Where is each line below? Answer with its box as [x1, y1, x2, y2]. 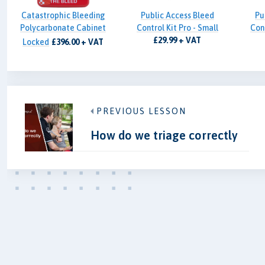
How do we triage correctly [90, 128, 238, 143]
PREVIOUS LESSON [96, 106, 186, 117]
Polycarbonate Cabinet [20, 22, 106, 33]
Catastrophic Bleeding [21, 10, 105, 20]
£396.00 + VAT [51, 37, 104, 47]
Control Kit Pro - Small [136, 22, 218, 33]
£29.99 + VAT [153, 35, 202, 45]
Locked [22, 37, 50, 47]
